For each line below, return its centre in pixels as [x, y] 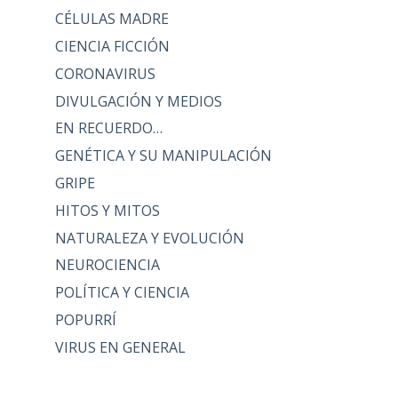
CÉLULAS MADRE [111, 19]
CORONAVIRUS [105, 73]
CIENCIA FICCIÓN [112, 46]
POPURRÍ [85, 319]
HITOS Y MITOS [107, 210]
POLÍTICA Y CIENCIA [122, 293]
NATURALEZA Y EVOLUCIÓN [149, 238]
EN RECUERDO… [108, 128]
